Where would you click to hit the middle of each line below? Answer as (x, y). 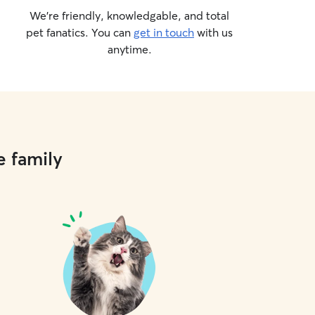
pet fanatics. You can (80, 32)
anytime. (129, 49)
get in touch (164, 32)
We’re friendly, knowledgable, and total (129, 15)
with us (213, 32)
